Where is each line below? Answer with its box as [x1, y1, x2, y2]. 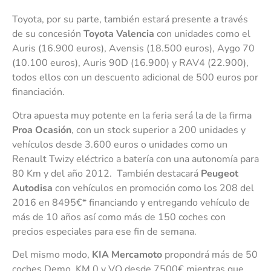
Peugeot [201, 166, 238, 180]
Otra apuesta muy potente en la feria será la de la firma [12, 108, 252, 122]
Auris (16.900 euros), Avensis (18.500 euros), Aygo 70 [12, 42, 255, 56]
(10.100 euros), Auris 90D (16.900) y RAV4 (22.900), [12, 56, 249, 70]
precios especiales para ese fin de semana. [12, 224, 197, 238]
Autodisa [12, 181, 53, 195]
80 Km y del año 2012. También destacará [12, 166, 201, 180]
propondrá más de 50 [162, 247, 258, 261]
